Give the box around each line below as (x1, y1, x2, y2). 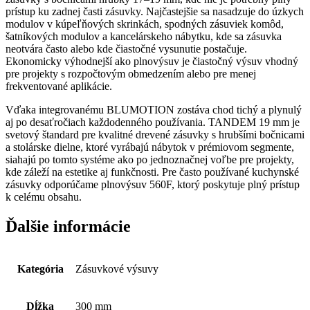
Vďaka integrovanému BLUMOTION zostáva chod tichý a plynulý (6, 103, 302, 116)
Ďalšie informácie (6, 217, 131, 235)
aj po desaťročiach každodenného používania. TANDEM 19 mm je (6, 116, 300, 128)
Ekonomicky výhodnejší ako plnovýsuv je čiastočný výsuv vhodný (6, 55, 298, 67)
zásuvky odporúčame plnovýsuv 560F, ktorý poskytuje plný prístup (6, 178, 300, 190)
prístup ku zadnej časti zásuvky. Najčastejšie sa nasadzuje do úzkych (6, 5, 304, 17)
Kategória (17, 262, 64, 275)
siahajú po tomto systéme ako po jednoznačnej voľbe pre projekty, (6, 153, 294, 165)
